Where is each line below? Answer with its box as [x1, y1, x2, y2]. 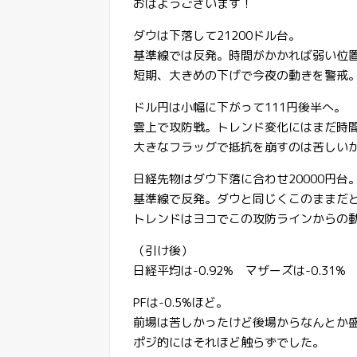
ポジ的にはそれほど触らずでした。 [133, 333, 324, 351]
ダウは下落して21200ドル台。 [133, 26, 300, 44]
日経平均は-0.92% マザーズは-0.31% [133, 261, 346, 279]
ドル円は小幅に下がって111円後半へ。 [133, 98, 346, 116]
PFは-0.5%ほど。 [133, 293, 228, 311]
